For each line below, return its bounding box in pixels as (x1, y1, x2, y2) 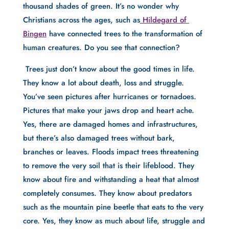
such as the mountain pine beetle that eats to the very (22, 201, 203, 213)
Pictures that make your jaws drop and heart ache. (22, 105, 194, 116)
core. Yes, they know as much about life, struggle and (22, 215, 205, 226)
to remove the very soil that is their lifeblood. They (22, 160, 194, 171)
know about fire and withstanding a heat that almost (22, 174, 199, 185)
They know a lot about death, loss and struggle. (22, 77, 184, 88)
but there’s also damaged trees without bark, (22, 132, 175, 144)
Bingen (22, 28, 47, 39)
